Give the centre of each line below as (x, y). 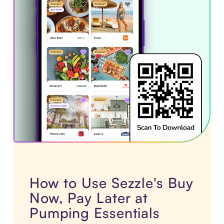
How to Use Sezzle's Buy (111, 183)
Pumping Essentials (95, 213)
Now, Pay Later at (89, 198)
